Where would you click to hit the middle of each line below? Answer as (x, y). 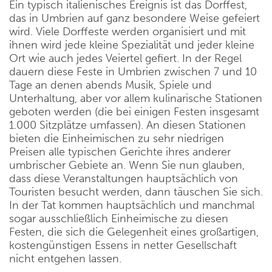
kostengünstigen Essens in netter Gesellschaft (123, 245)
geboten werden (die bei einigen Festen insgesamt (134, 112)
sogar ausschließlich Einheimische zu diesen (119, 219)
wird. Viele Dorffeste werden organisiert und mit (127, 32)
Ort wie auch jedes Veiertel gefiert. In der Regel (125, 58)
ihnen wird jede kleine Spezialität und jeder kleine (132, 45)
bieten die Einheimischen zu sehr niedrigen (117, 138)
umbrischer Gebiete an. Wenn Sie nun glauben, (127, 165)
